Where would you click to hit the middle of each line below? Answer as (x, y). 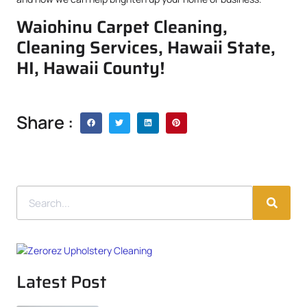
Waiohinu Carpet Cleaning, (122, 26)
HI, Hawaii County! (91, 67)
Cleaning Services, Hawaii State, (146, 47)
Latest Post (61, 282)
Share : (45, 123)
